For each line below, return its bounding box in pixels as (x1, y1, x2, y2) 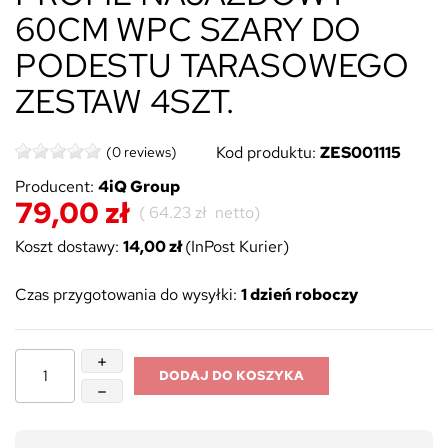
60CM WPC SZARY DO (15, 6, 362, 51)
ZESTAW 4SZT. (15, 78, 235, 123)
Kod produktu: (216, 141, 316, 163)
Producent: (15, 175, 94, 197)
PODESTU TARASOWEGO (15, 42, 410, 87)
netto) (211, 201, 260, 223)
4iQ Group (98, 175, 180, 197)
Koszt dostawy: (15, 235, 119, 257)
